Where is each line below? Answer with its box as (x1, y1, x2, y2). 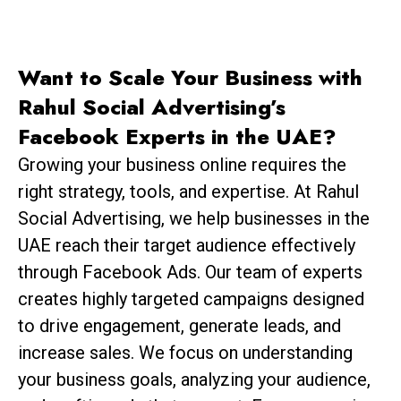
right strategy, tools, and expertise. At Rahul (18, 181, 359, 203)
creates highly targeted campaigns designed (18, 288, 364, 311)
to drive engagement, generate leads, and (18, 315, 341, 337)
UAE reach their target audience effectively (18, 235, 355, 257)
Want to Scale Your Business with (18, 62, 363, 94)
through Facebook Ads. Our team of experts (18, 261, 363, 284)
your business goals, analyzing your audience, (18, 369, 371, 391)
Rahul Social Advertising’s (18, 91, 286, 124)
